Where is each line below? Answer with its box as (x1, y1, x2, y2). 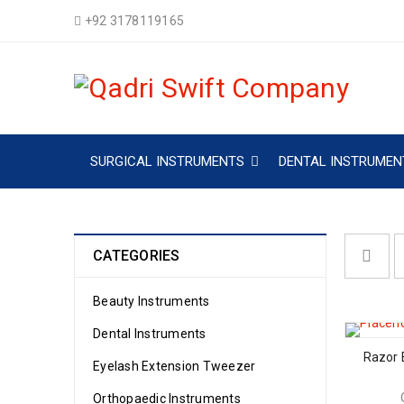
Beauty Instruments (93, 294, 210, 308)
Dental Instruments (93, 326, 207, 341)
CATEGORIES (93, 247, 180, 264)
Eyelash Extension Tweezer (93, 359, 256, 373)
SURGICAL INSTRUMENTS (90, 153, 244, 170)
